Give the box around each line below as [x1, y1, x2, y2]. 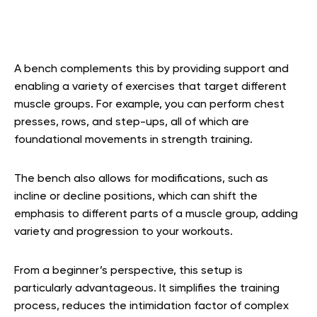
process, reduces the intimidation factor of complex [14, 301, 289, 313]
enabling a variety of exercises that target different [14, 81, 287, 93]
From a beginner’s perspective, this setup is [14, 265, 243, 277]
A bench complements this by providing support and [14, 64, 289, 76]
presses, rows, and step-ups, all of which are [14, 117, 249, 129]
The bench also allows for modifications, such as [14, 173, 268, 185]
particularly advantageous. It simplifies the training [14, 283, 279, 295]
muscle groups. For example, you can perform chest [14, 99, 284, 111]
